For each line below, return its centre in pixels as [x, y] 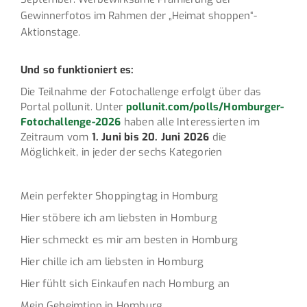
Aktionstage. [50, 32]
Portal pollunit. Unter [73, 107]
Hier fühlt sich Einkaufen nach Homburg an [125, 283]
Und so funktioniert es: [77, 70]
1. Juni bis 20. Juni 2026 [149, 137]
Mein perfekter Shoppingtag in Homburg [120, 196]
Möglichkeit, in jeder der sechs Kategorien [122, 152]
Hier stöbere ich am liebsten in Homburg [119, 218]
